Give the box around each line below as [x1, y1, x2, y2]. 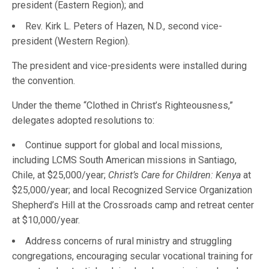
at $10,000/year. [12, 214, 82, 226]
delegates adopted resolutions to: [12, 114, 157, 126]
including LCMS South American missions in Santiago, [12, 154, 237, 166]
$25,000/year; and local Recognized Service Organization [12, 184, 252, 196]
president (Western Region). [12, 35, 132, 47]
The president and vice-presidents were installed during [12, 59, 247, 71]
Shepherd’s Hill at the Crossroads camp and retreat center [12, 199, 254, 211]
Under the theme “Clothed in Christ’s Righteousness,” [12, 99, 234, 111]
